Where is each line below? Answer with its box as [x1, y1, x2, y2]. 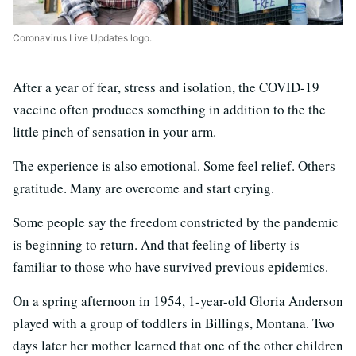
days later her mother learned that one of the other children [13, 335, 343, 354]
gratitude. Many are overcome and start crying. [13, 178, 274, 197]
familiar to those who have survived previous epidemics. [13, 257, 328, 276]
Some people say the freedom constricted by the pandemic [13, 212, 339, 231]
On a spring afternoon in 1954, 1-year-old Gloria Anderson [13, 291, 343, 310]
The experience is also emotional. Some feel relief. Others [13, 156, 335, 175]
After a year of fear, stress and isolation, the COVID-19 [13, 77, 319, 96]
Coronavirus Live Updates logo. [13, 31, 152, 44]
